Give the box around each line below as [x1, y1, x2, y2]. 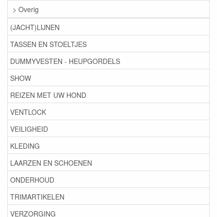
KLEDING [10, 140, 40, 151]
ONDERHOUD [10, 174, 54, 185]
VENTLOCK [10, 107, 46, 117]
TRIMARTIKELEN [10, 191, 64, 201]
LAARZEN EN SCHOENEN [10, 157, 92, 168]
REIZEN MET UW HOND [10, 90, 86, 100]
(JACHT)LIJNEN [10, 22, 60, 32]
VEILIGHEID [10, 124, 48, 134]
